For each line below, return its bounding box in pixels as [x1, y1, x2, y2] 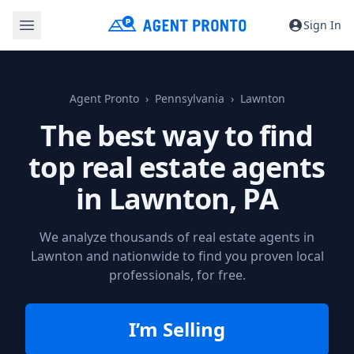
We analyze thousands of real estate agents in [40, 228, 314, 246]
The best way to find [40, 116, 314, 155]
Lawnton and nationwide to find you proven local [30, 247, 324, 265]
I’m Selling [129, 316, 225, 342]
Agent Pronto [69, 91, 139, 106]
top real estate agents [28, 148, 326, 186]
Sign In [303, 17, 341, 32]
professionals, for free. [108, 266, 246, 284]
